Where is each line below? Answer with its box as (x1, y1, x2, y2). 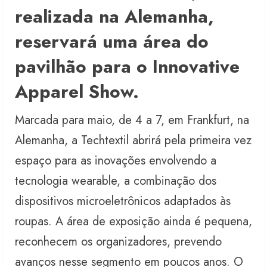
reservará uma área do (15, 29, 209, 55)
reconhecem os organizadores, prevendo (15, 233, 222, 251)
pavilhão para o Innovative (15, 54, 240, 80)
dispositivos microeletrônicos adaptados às (15, 193, 231, 210)
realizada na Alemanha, (15, 4, 214, 30)
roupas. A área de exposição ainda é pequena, (15, 213, 252, 231)
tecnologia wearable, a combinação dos (15, 172, 216, 190)
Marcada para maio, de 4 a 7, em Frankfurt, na (15, 111, 249, 129)
